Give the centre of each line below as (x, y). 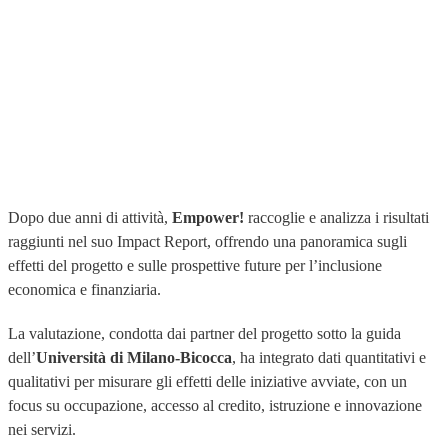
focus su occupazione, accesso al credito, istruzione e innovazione (215, 405)
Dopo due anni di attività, (88, 217)
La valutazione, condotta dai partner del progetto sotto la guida (204, 333)
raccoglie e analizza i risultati (336, 217)
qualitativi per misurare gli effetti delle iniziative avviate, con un (207, 381)
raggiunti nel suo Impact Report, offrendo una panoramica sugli (207, 241)
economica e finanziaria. (84, 289)
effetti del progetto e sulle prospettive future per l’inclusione (195, 265)
